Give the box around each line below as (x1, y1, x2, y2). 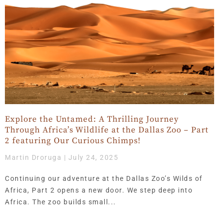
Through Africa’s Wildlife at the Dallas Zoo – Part (5, 125, 209, 136)
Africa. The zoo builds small (5, 198, 108, 206)
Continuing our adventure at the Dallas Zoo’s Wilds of (5, 175, 203, 183)
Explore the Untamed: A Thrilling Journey (5, 114, 179, 125)
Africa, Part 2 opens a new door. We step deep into (5, 186, 193, 195)
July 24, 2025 (66, 153, 118, 162)
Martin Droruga (5, 153, 64, 162)
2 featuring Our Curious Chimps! (5, 135, 141, 147)
